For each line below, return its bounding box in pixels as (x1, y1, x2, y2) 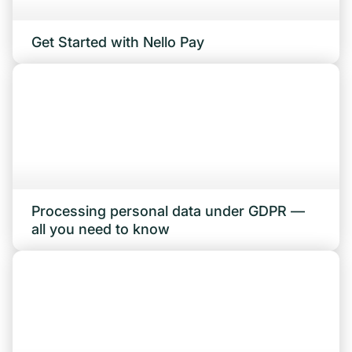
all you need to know (31, 221, 170, 238)
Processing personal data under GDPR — (31, 203, 305, 220)
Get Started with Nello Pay (31, 34, 204, 51)
